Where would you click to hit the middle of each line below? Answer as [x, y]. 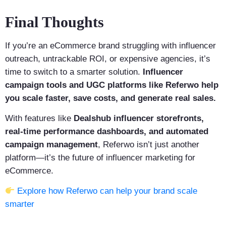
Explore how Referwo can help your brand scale [107, 191]
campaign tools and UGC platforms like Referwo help [112, 85]
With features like [39, 119]
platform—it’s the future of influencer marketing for [100, 158]
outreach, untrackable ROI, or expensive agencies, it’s [108, 59]
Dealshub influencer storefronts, [139, 119]
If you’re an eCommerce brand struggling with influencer [110, 45]
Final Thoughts [54, 22]
